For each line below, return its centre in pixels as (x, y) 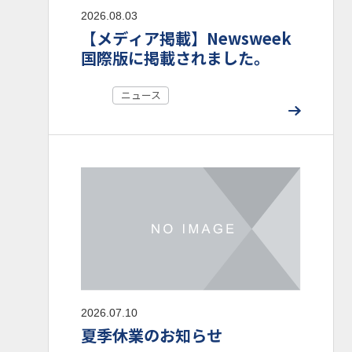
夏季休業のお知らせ (152, 335)
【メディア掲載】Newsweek (187, 38)
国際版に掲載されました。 (176, 58)
